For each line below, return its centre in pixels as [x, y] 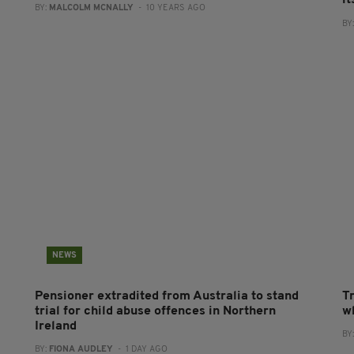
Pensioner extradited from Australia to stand [166, 296]
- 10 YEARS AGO [169, 8]
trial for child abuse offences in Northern [155, 311]
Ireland [55, 326]
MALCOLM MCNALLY [91, 8]
